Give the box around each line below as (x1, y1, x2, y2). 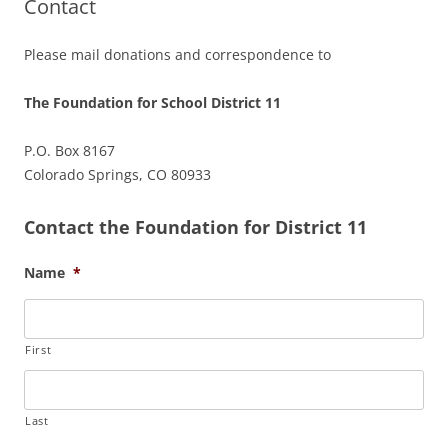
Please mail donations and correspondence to (24, 45, 331, 64)
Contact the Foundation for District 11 (24, 215, 367, 239)
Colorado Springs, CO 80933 (24, 165, 211, 184)
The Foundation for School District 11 (24, 93, 281, 112)
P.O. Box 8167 (24, 141, 115, 160)
